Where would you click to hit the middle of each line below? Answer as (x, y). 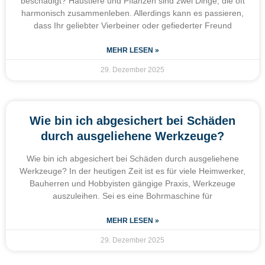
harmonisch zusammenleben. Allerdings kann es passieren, (132, 13)
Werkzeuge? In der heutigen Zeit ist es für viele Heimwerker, (132, 171)
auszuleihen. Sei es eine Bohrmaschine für (132, 195)
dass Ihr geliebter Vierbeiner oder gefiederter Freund (132, 25)
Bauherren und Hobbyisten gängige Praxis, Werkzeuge (132, 183)
